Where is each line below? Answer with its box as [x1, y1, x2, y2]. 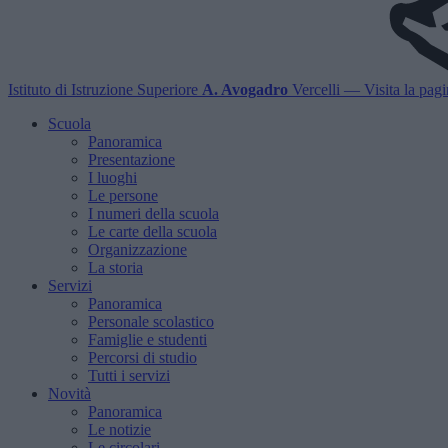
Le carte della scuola [88, 223, 217, 240]
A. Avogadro [202, 81, 288, 98]
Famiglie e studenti [88, 331, 207, 348]
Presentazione [88, 151, 175, 168]
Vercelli [292, 81, 340, 98]
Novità [48, 385, 91, 402]
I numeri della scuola [88, 205, 219, 222]
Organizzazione [88, 241, 187, 258]
